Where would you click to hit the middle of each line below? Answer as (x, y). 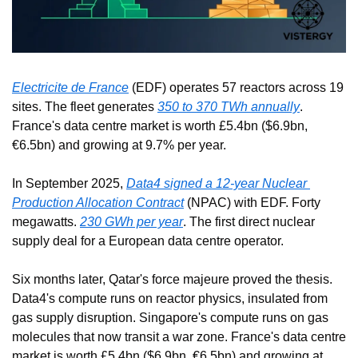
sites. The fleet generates (85, 107)
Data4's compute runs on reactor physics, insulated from (170, 299)
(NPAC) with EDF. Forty (252, 203)
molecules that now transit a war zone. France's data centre (179, 337)
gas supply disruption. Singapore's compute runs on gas (170, 318)
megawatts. (46, 222)
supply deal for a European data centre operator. (148, 241)
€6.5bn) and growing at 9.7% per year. (119, 145)
